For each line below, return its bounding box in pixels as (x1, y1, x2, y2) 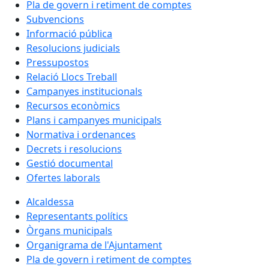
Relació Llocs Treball (26, 70, 117, 83)
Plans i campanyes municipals (26, 113, 162, 127)
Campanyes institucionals (26, 84, 142, 98)
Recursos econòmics (26, 98, 120, 112)
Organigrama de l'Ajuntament (26, 238, 162, 252)
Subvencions (26, 12, 84, 26)
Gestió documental (26, 156, 113, 170)
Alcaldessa (26, 195, 74, 208)
